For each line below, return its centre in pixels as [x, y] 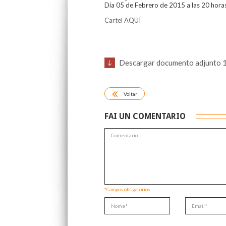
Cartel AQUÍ [123, 20]
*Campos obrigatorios [127, 189]
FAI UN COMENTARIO [145, 117]
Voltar [130, 94]
